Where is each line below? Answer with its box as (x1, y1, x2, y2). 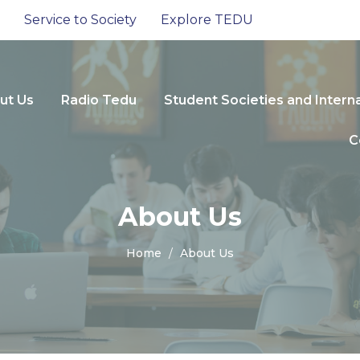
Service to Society (24, 12, 137, 27)
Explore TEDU (161, 12, 253, 27)
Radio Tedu (61, 92, 137, 108)
